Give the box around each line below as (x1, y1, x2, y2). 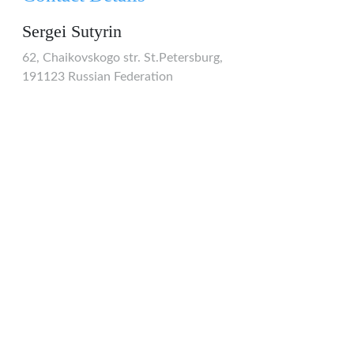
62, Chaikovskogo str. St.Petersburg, (22, 51, 223, 64)
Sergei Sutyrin (22, 22, 122, 41)
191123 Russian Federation (22, 70, 173, 83)
